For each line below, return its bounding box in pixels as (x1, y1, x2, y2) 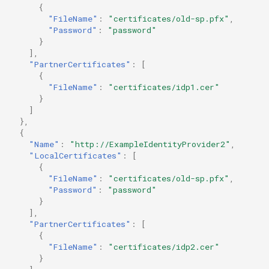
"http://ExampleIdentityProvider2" (70, 138, 231, 150)
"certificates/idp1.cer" (108, 81, 220, 92)
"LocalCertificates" (29, 150, 122, 161)
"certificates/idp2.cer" (108, 241, 220, 252)
